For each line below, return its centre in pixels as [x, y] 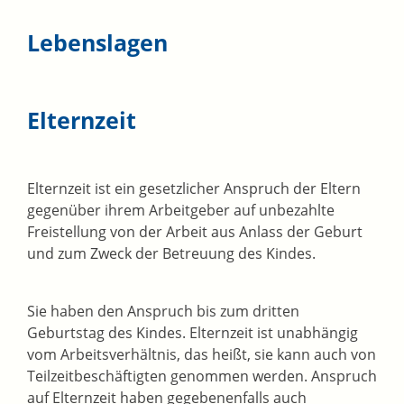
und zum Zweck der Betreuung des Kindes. [171, 254]
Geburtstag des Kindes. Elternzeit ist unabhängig [193, 333]
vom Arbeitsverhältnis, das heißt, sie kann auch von [202, 355]
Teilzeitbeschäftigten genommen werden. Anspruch [202, 376]
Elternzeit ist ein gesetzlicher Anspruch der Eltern [194, 189]
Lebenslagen [97, 43]
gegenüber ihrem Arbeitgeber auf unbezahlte [181, 211]
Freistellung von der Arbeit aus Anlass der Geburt [195, 232]
